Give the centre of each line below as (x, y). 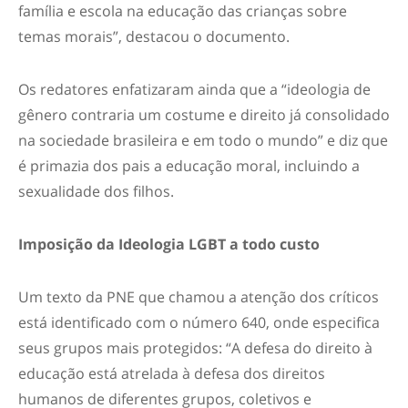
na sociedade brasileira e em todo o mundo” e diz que (203, 140)
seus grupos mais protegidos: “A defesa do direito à (195, 348)
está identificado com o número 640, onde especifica (199, 322)
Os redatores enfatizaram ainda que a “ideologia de (194, 89)
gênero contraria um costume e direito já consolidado (204, 115)
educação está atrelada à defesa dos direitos (172, 373)
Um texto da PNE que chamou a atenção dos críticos (199, 297)
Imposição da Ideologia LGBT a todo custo (169, 244)
